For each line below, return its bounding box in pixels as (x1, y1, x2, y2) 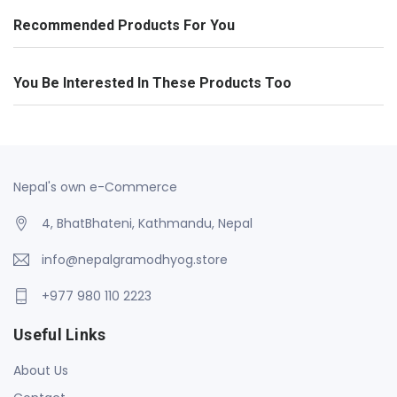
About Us (13, 361, 68, 379)
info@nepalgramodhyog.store (42, 250, 228, 269)
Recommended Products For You (13, 16, 235, 34)
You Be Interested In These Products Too (13, 74, 292, 91)
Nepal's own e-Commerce (13, 177, 177, 196)
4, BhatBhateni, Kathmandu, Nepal (42, 214, 253, 232)
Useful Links (13, 324, 106, 344)
